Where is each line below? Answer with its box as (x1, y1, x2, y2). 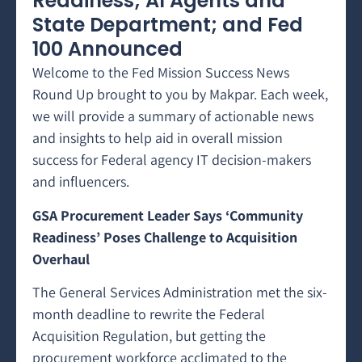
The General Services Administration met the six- (32, 283, 327, 301)
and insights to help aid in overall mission (32, 128, 283, 148)
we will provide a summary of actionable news (32, 107, 314, 126)
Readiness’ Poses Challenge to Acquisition (32, 227, 297, 246)
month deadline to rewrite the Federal (32, 305, 265, 323)
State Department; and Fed (32, 11, 303, 39)
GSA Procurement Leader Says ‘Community (32, 205, 303, 225)
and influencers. (32, 172, 133, 192)
